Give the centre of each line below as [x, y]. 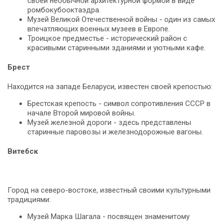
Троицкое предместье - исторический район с [107, 39]
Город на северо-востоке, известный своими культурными [109, 190]
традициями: [29, 199]
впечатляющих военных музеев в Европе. [99, 29]
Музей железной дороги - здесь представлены [109, 122]
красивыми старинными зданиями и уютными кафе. [116, 48]
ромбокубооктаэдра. [64, 10]
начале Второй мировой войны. [81, 113]
